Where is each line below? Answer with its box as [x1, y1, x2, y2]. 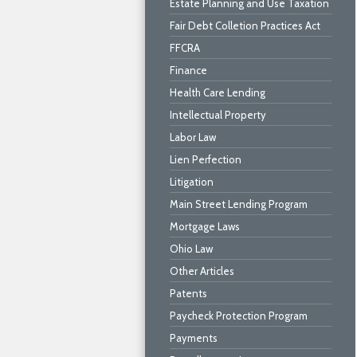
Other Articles [170, 265, 234, 277]
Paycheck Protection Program [170, 309, 308, 322]
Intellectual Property [170, 108, 266, 121]
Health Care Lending [170, 86, 265, 99]
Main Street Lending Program [170, 198, 308, 210]
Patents [170, 287, 207, 300]
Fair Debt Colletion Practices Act [170, 19, 320, 32]
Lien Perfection [170, 153, 241, 166]
